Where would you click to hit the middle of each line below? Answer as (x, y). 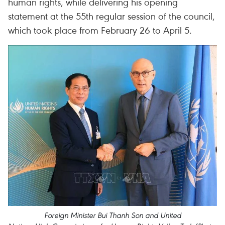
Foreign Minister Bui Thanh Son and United (113, 215)
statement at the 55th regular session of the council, (111, 16)
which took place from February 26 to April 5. (100, 30)
